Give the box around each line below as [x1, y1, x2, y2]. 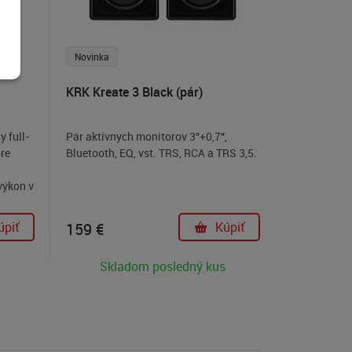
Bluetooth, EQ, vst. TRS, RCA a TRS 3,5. [65, 145, 257, 161]
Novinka [74, 50, 109, 64]
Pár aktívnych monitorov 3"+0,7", [65, 129, 227, 145]
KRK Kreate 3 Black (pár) [65, 83, 203, 101]
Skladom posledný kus [100, 258, 226, 276]
